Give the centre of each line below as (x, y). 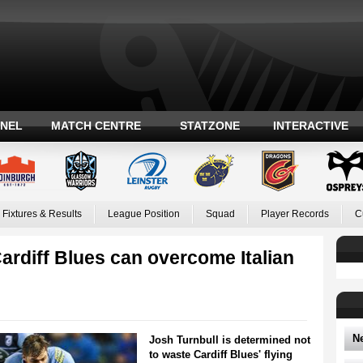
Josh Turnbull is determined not (229, 340)
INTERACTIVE (311, 126)
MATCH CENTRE (96, 126)
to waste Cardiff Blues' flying (220, 354)
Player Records (295, 214)
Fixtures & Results (42, 214)
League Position (143, 214)
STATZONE (209, 126)
